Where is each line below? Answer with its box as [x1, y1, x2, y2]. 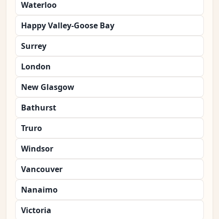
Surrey [21, 41, 46, 52]
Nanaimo [21, 184, 58, 196]
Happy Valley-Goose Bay [21, 20, 114, 31]
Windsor [21, 143, 53, 154]
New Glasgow [21, 82, 74, 93]
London [21, 61, 51, 72]
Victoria [21, 205, 51, 216]
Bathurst [21, 102, 56, 113]
